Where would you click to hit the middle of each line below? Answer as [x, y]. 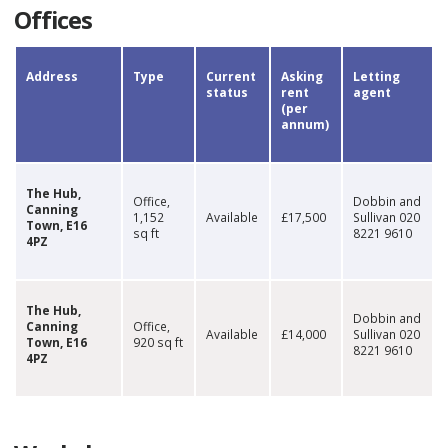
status [226, 91]
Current [230, 75]
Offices [52, 20]
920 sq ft [157, 341]
